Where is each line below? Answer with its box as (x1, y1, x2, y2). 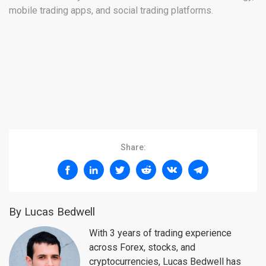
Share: (120, 142, 146, 153)
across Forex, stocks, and (89, 242, 195, 254)
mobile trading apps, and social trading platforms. (9, 5, 213, 17)
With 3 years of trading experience (89, 227, 232, 239)
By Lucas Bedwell (9, 205, 95, 219)
